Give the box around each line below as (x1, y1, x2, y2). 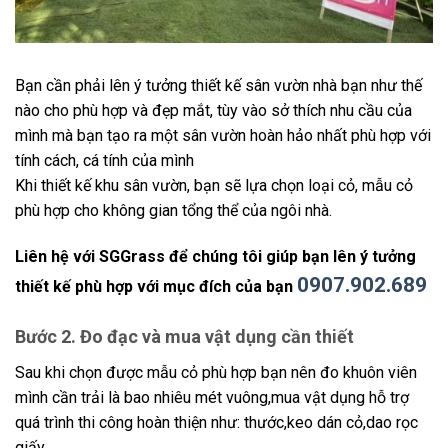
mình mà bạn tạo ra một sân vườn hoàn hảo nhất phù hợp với (15, 126, 431, 146)
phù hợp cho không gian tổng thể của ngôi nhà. (15, 201, 332, 221)
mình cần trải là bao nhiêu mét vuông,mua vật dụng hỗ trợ (15, 387, 409, 407)
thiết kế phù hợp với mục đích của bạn (15, 276, 297, 296)
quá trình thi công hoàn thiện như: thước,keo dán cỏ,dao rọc (15, 412, 418, 432)
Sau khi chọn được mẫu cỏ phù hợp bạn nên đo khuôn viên (15, 362, 417, 382)
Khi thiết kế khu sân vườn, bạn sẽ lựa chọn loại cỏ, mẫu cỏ (15, 176, 413, 196)
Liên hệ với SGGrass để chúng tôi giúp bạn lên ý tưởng (15, 246, 416, 266)
